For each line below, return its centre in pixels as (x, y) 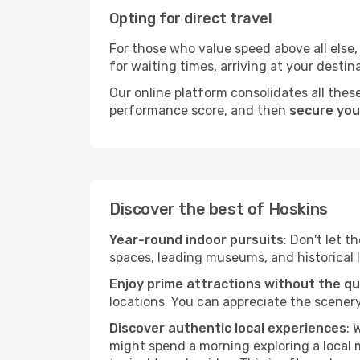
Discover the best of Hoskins (219, 209)
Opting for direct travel (191, 18)
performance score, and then (199, 110)
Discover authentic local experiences (228, 328)
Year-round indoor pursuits (196, 240)
